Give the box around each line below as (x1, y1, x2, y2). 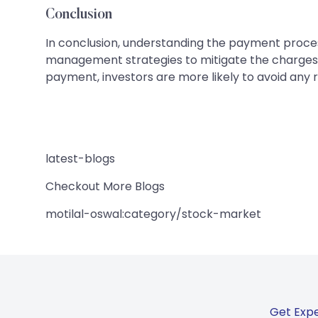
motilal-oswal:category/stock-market (45, 205, 261, 222)
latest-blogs (45, 150, 115, 167)
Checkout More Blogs (45, 177, 165, 194)
